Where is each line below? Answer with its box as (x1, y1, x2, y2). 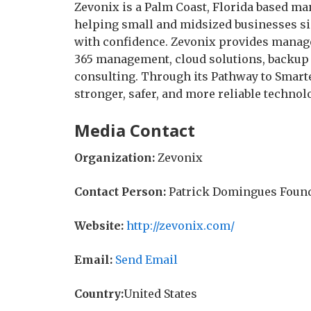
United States (124, 287, 197, 301)
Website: (74, 219, 124, 233)
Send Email (115, 253, 178, 267)
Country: (74, 287, 124, 301)
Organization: (74, 151, 155, 165)
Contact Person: (74, 185, 166, 199)
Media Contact (74, 119, 195, 142)
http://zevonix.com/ (126, 219, 235, 233)
